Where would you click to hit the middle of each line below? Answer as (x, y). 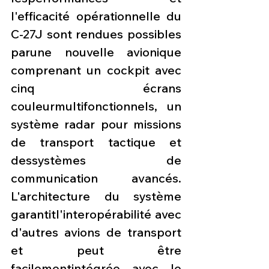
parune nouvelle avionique (96, 52)
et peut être (96, 250)
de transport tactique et (96, 142)
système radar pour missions (96, 124)
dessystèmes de (96, 160)
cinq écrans (96, 88)
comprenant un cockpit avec (96, 70)
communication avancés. (96, 178)
